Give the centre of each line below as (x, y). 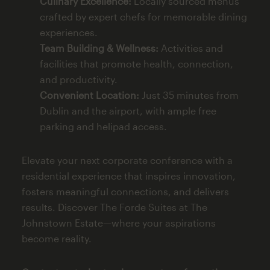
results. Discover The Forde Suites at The (114, 207)
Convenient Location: (89, 95)
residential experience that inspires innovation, (128, 175)
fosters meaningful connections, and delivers (125, 191)
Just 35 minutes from (189, 95)
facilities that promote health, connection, (136, 63)
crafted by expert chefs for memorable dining (143, 16)
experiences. (68, 32)
